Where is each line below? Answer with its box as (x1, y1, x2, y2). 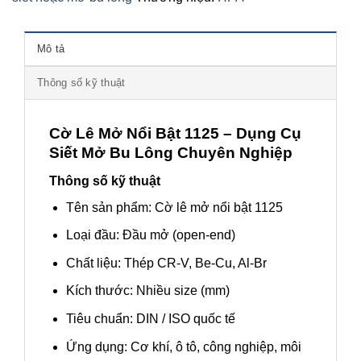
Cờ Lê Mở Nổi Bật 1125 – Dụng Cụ (49, 124, 301, 142)
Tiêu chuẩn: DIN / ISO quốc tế (65, 311, 235, 326)
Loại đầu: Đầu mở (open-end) (65, 228, 235, 243)
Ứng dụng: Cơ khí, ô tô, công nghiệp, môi (65, 339, 301, 354)
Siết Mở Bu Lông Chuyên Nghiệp (49, 143, 293, 161)
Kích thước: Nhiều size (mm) (65, 284, 230, 298)
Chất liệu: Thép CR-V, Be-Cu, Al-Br (65, 255, 267, 270)
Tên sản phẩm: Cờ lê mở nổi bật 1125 (65, 200, 283, 214)
